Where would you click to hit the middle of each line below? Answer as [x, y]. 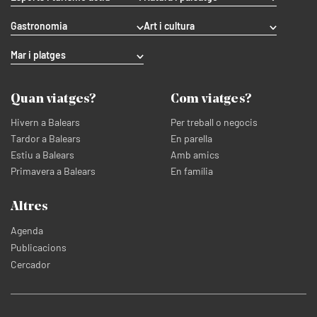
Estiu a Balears [42, 155]
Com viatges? [211, 99]
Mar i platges [38, 55]
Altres [30, 207]
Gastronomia [39, 26]
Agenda [27, 230]
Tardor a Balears [46, 138]
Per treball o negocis [214, 122]
